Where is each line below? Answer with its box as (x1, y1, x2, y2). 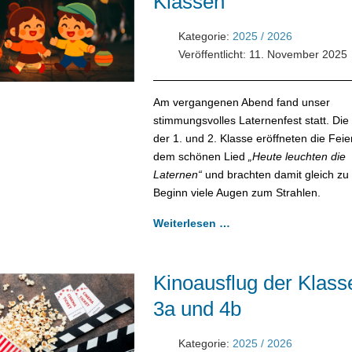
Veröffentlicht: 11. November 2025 (178, 47, 347, 60)
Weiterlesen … (152, 216, 230, 229)
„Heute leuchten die (247, 149, 346, 163)
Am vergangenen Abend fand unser (152, 95, 330, 108)
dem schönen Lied (152, 149, 248, 163)
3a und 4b (152, 296, 241, 321)
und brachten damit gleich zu (201, 167, 349, 181)
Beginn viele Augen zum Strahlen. (152, 185, 321, 199)
